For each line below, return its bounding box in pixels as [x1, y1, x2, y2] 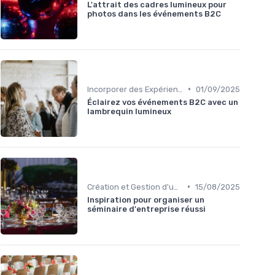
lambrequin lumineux [87, 106, 171, 116]
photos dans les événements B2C [87, 9, 221, 18]
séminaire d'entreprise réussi [87, 204, 206, 214]
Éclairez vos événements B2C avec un [87, 97, 238, 107]
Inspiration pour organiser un [87, 195, 204, 204]
